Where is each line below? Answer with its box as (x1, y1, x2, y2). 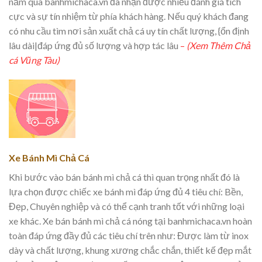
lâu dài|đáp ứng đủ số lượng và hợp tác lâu (9, 40, 178, 51)
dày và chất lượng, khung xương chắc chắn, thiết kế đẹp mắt (9, 244, 251, 256)
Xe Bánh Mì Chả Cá (9, 151, 89, 163)
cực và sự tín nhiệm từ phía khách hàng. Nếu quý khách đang (9, 11, 249, 22)
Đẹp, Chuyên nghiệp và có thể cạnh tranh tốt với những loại (9, 200, 244, 212)
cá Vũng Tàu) (9, 54, 60, 66)
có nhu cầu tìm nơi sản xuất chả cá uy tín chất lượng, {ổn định (9, 25, 249, 37)
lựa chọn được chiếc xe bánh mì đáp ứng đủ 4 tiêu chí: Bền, (9, 185, 243, 197)
